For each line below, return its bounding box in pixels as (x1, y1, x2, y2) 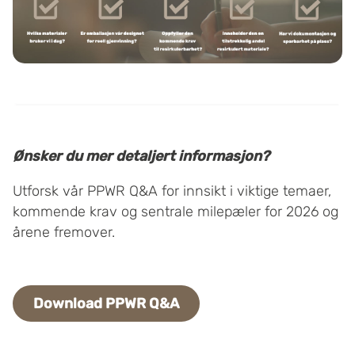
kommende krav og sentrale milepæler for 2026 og (13, 203, 338, 221)
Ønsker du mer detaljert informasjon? (13, 147, 269, 166)
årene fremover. (13, 223, 115, 242)
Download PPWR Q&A (33, 295, 179, 313)
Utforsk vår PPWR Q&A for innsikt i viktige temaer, (13, 182, 331, 200)
